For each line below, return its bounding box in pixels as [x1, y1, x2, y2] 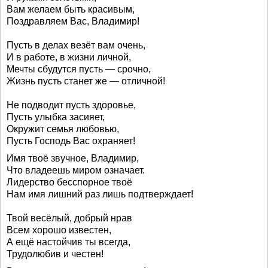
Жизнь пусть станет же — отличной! [7, 76, 165, 86]
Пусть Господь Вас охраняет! [7, 136, 135, 146]
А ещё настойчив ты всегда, [7, 237, 130, 247]
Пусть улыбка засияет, [7, 112, 105, 122]
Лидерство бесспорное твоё [7, 177, 132, 187]
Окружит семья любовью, [7, 124, 119, 134]
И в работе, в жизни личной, [7, 52, 131, 62]
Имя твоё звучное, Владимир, [7, 153, 139, 163]
